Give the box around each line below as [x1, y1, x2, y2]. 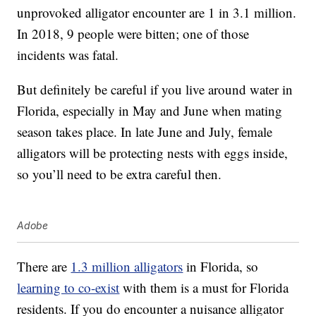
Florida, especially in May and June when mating [17, 102, 283, 120]
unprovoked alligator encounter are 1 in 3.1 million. [17, 4, 297, 22]
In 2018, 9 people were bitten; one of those [17, 25, 250, 43]
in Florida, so [183, 257, 259, 276]
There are [17, 257, 71, 276]
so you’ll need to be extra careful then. [17, 165, 222, 183]
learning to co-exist [17, 279, 120, 297]
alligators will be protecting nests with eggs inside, [17, 144, 288, 162]
